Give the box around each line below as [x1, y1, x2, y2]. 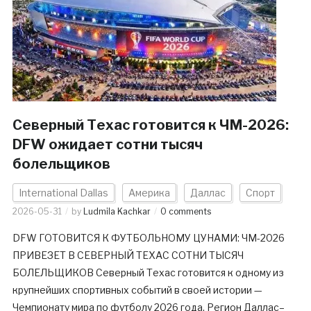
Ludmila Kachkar [83, 206, 151, 217]
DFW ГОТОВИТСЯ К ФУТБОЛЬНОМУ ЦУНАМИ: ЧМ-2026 [12, 232, 285, 244]
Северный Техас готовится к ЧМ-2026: [12, 117, 289, 134]
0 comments [160, 206, 211, 217]
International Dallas [18, 187, 108, 199]
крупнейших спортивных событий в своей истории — [12, 284, 262, 296]
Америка [128, 187, 170, 199]
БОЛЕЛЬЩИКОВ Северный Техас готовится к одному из [12, 267, 284, 279]
